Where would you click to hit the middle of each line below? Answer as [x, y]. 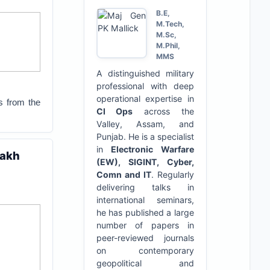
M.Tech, [170, 24]
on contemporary [145, 250]
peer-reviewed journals [145, 238]
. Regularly [172, 174]
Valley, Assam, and [145, 124]
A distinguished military [145, 73]
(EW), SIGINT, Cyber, [145, 162]
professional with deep [145, 86]
